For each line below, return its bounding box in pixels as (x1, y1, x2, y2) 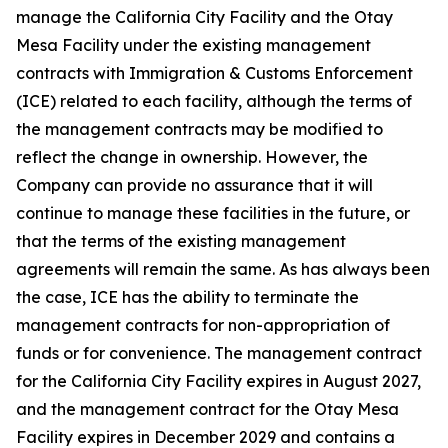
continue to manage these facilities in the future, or (16, 203, 410, 223)
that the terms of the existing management (16, 231, 346, 251)
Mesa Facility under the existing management (16, 35, 371, 55)
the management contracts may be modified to (16, 119, 383, 139)
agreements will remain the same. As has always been (16, 259, 430, 279)
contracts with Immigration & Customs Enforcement (16, 63, 413, 83)
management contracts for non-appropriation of (16, 315, 390, 335)
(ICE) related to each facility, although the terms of (16, 91, 412, 111)
